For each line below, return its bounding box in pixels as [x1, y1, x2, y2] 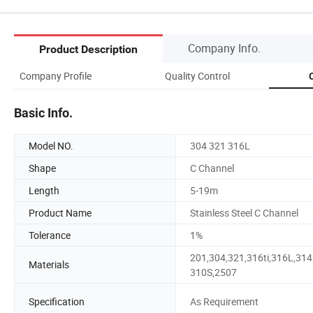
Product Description [39, 43, 138, 57]
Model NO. [29, 138, 73, 152]
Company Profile [19, 68, 92, 82]
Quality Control [164, 68, 230, 82]
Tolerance [29, 228, 71, 242]
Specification [29, 295, 85, 309]
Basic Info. [14, 105, 73, 120]
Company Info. [188, 40, 261, 56]
